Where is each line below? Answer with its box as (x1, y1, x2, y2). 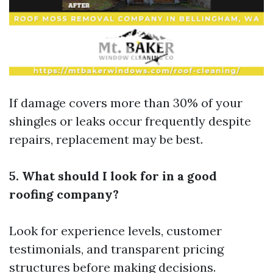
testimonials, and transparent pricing (9, 241, 224, 257)
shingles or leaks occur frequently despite (9, 113, 251, 129)
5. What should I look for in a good (9, 168, 217, 183)
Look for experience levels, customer (9, 223, 222, 238)
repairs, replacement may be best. (9, 132, 203, 147)
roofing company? (9, 186, 119, 202)
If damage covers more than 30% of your (9, 95, 243, 110)
